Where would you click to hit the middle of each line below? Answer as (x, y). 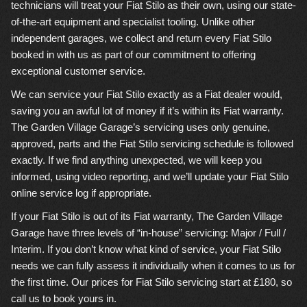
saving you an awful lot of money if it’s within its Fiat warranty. (147, 111)
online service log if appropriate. (81, 193)
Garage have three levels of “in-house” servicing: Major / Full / (148, 233)
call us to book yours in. (64, 298)
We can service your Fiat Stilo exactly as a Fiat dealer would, (147, 94)
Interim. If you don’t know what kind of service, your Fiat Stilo (146, 249)
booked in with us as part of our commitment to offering (133, 54)
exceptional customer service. (78, 71)
